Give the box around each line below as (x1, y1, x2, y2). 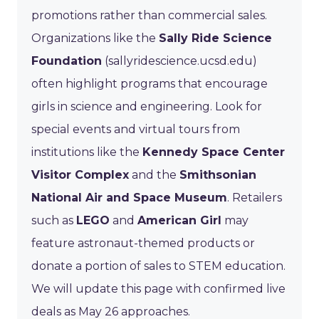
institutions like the (31, 145, 142, 159)
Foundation (31, 53, 102, 68)
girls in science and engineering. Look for (31, 99, 262, 113)
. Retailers (227, 190, 282, 204)
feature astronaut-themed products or (31, 236, 255, 250)
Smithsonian (179, 167, 256, 182)
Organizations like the (31, 31, 159, 45)
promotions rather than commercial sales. (31, 8, 267, 22)
